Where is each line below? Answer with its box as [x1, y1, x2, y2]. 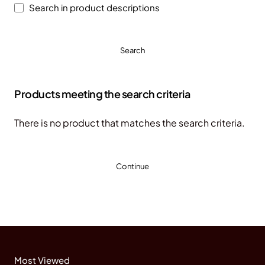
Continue [116, 161, 149, 171]
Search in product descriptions [27, 1, 160, 13]
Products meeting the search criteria [14, 87, 190, 101]
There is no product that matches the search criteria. [14, 116, 245, 129]
